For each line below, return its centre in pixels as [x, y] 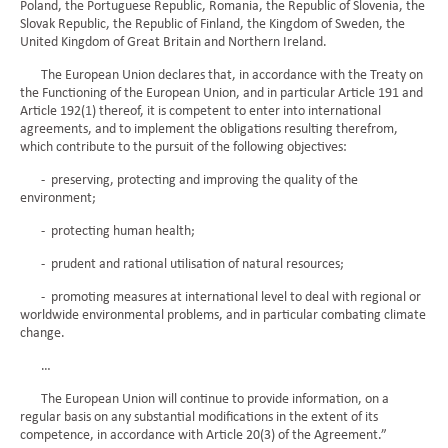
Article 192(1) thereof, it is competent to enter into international [200, 111]
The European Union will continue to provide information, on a [204, 399]
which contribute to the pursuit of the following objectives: [183, 147]
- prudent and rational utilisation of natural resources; [182, 264]
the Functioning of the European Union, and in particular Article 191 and [221, 93]
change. [42, 333]
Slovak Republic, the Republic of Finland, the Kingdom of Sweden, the [212, 24]
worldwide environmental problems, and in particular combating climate [223, 315]
